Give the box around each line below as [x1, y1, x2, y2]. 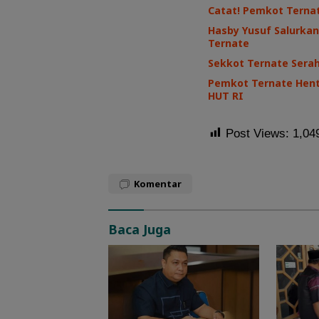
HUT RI [208, 88, 244, 103]
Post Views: [226, 126, 289, 140]
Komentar [134, 177, 182, 190]
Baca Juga [108, 220, 171, 238]
